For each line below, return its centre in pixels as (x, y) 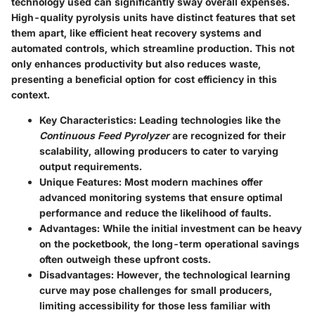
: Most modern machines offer (191, 181)
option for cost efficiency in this (200, 79)
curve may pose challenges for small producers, (156, 290)
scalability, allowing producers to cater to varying (159, 150)
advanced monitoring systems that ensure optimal (161, 197)
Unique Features (79, 181)
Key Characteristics (86, 120)
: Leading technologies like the (207, 120)
